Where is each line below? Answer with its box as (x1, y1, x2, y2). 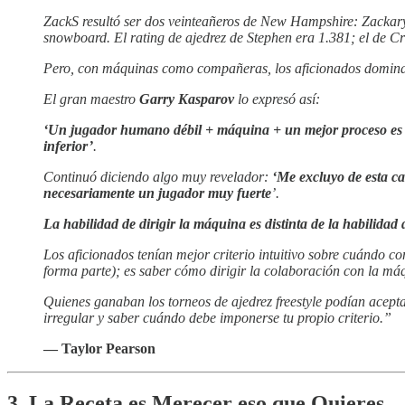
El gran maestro (43, 91, 139, 108)
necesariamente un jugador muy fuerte (43, 185, 271, 202)
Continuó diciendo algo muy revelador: (43, 169, 272, 185)
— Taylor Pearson (43, 341, 155, 357)
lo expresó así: (234, 91, 320, 108)
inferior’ (43, 138, 93, 155)
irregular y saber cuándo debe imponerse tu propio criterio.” (43, 310, 391, 326)
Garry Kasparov (139, 91, 234, 108)
